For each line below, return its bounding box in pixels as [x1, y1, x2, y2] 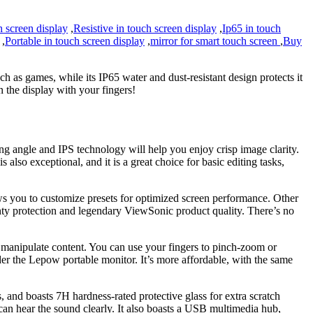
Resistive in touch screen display [73, 22, 217, 35]
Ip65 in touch [222, 22, 281, 35]
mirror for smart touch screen [150, 35, 280, 48]
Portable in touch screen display [5, 35, 145, 48]
